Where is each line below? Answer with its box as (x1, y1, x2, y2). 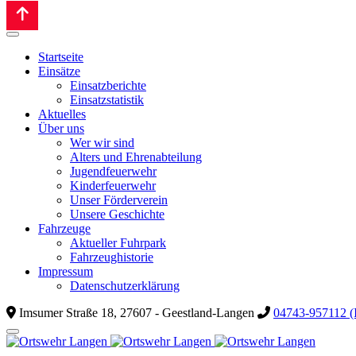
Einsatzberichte (70, 79, 146, 92)
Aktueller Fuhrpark (70, 236, 166, 250)
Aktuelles (38, 107, 86, 121)
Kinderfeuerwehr (70, 179, 156, 192)
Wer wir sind (70, 136, 134, 149)
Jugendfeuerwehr (70, 164, 157, 178)
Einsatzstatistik (70, 93, 144, 106)
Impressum (38, 265, 93, 278)
